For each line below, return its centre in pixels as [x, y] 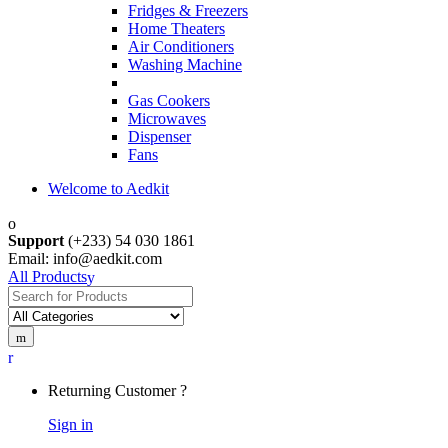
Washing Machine [185, 64]
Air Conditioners [181, 46]
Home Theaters [176, 28]
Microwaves [167, 118]
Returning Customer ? [117, 390]
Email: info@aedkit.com [85, 258]
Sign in [70, 424]
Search [28, 294]
